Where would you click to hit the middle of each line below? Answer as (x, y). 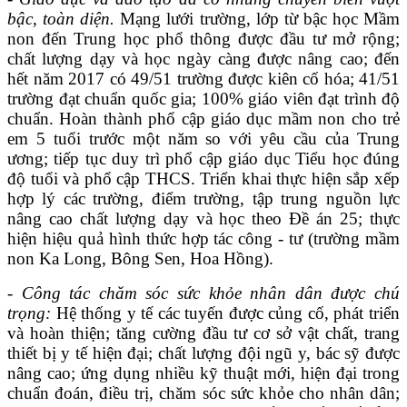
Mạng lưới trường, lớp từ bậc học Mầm (258, 18)
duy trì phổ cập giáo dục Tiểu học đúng (256, 158)
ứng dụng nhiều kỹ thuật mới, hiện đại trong (238, 372)
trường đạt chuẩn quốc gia (99, 98)
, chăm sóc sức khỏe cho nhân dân (273, 392)
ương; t (33, 158)
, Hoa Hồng (222, 258)
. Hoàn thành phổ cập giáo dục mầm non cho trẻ (224, 118)
